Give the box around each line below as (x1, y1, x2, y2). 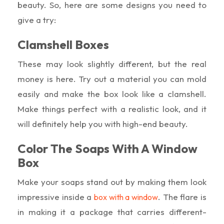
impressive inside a (17, 191, 94, 202)
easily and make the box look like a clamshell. (17, 88, 206, 99)
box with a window (94, 191, 158, 202)
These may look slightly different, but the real (17, 58, 206, 69)
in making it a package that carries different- (17, 206, 206, 217)
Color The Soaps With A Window (17, 140, 197, 156)
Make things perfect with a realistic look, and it (17, 103, 206, 114)
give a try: (17, 14, 56, 25)
